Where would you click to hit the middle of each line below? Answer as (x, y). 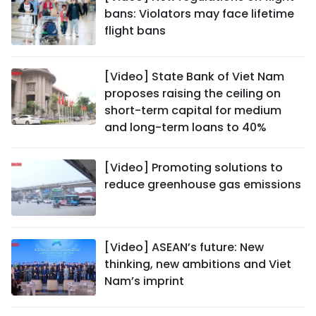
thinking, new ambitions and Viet (198, 264)
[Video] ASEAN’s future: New (184, 247)
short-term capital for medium (193, 110)
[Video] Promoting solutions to (194, 168)
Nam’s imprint (144, 281)
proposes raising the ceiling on (193, 93)
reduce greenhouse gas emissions (203, 184)
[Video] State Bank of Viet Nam (194, 77)
